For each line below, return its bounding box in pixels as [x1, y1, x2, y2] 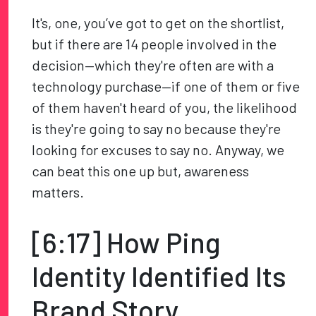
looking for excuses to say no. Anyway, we [32, 141, 285, 159]
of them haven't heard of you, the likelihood [32, 99, 298, 116]
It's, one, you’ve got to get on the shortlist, [32, 14, 285, 32]
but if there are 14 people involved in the [32, 35, 277, 53]
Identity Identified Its [32, 259, 287, 293]
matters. [32, 183, 85, 201]
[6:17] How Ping [32, 225, 221, 260]
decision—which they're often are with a [32, 56, 274, 74]
